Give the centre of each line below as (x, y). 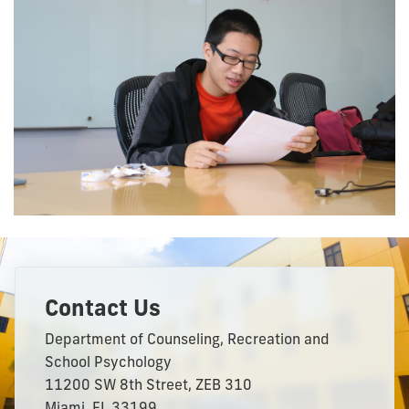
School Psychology (108, 362)
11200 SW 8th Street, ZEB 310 (148, 385)
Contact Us (103, 308)
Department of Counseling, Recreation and (187, 339)
